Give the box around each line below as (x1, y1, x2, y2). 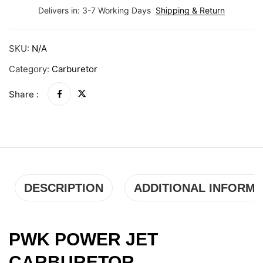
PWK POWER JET (9, 230, 158, 249)
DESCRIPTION (24, 181, 103, 195)
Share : (9, 89, 39, 100)
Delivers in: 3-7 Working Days (38, 5, 151, 16)
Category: (9, 63, 52, 75)
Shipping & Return (156, 5, 225, 16)
